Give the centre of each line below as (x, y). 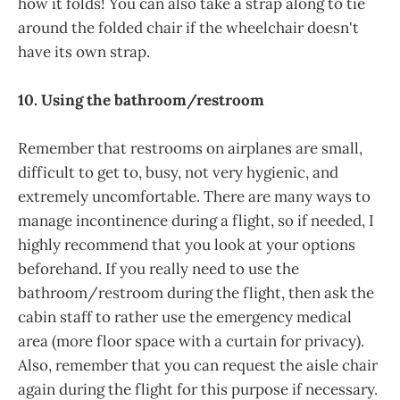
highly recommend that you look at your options (187, 245)
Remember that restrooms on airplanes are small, (190, 149)
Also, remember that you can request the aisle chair (198, 366)
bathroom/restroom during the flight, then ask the (196, 293)
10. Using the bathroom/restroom (141, 100)
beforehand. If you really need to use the (158, 269)
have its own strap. (84, 51)
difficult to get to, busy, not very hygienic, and (178, 173)
